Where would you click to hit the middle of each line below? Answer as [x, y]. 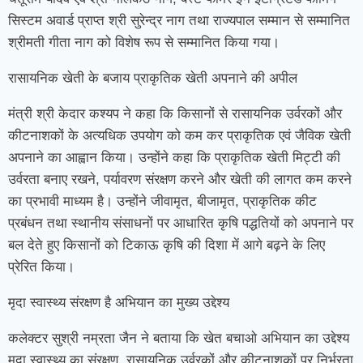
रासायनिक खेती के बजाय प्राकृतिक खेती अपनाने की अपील [153, 78]
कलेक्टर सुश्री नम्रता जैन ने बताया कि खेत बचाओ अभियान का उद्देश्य [179, 338]
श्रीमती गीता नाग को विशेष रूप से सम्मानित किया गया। [144, 43]
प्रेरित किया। [41, 267]
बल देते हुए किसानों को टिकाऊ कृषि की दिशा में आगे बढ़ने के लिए [167, 245]
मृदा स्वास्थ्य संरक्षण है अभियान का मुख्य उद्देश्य [119, 303]
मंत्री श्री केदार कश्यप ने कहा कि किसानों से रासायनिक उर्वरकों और [175, 114]
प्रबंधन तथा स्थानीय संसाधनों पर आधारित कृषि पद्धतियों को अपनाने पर [181, 223]
